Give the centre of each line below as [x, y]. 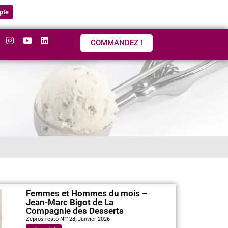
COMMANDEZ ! [117, 43]
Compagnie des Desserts [76, 210]
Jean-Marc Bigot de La [69, 202]
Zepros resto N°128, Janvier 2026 [68, 219]
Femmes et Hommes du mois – [87, 193]
